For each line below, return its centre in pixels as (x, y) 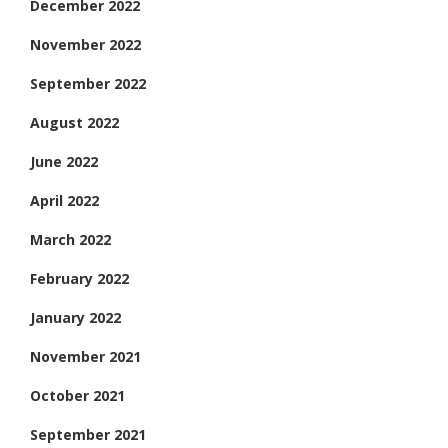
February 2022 (79, 278)
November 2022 (85, 44)
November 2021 (85, 356)
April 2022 (64, 200)
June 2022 (64, 161)
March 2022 (70, 239)
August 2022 (74, 122)
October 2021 (77, 395)
